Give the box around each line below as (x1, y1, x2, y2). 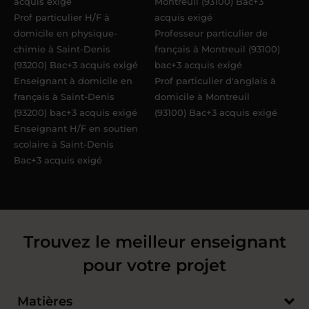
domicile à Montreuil (154, 91, 250, 103)
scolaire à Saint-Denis (14, 139, 114, 150)
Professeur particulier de (154, 28, 268, 39)
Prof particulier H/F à (14, 12, 110, 23)
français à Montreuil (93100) (154, 43, 280, 55)
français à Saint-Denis (14, 91, 114, 103)
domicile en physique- (14, 28, 117, 39)
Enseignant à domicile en (14, 75, 132, 87)
